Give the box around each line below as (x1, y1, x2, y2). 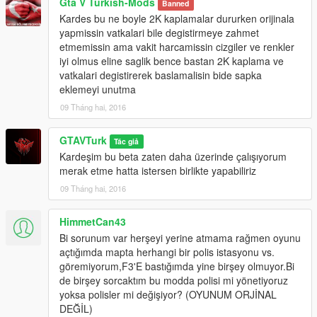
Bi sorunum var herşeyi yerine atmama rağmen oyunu (59, 231, 301, 246)
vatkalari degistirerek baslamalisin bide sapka (59, 68, 262, 83)
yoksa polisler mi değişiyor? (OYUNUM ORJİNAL (59, 287, 277, 302)
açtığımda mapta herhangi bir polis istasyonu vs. (59, 245, 275, 260)
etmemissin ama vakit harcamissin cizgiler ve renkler (59, 40, 294, 54)
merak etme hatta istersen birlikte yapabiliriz (59, 163, 256, 178)
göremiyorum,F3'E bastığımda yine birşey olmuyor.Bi (59, 259, 294, 274)
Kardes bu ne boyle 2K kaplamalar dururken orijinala (59, 11, 294, 26)
